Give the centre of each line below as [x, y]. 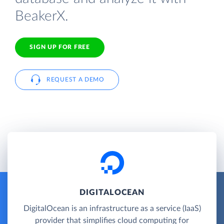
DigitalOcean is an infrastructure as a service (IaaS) [112, 208]
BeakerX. [42, 16]
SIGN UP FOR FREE [60, 47]
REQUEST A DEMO [75, 79]
